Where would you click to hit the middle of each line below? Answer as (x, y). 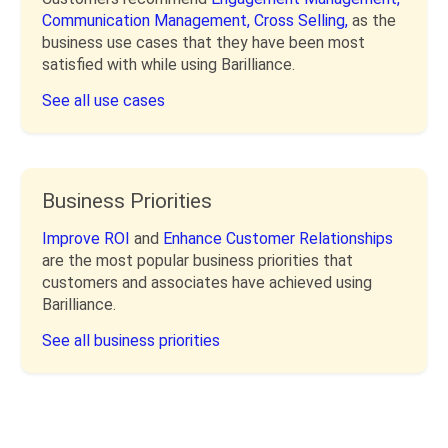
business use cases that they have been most (203, 42)
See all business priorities (131, 340)
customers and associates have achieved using (207, 282)
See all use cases (103, 100)
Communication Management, (148, 20)
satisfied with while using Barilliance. (168, 64)
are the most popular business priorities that (197, 260)
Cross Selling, (303, 20)
